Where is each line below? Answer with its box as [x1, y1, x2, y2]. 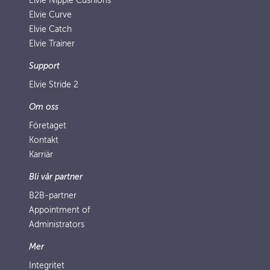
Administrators [29, 220, 84, 229]
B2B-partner [29, 191, 77, 200]
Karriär [29, 150, 53, 159]
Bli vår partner [29, 172, 83, 181]
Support [29, 61, 60, 71]
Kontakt [29, 136, 58, 145]
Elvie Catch [29, 25, 72, 34]
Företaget [29, 121, 66, 130]
